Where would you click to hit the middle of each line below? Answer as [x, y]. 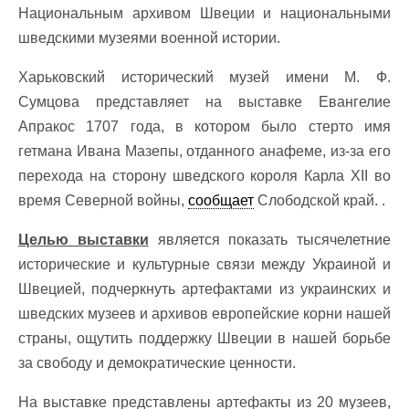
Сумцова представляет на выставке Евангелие [204, 102]
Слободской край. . [320, 200]
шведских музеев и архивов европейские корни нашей [204, 314]
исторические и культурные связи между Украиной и [204, 264]
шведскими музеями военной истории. [149, 38]
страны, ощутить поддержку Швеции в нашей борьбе [204, 338]
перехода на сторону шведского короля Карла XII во [204, 176]
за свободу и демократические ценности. [157, 363]
